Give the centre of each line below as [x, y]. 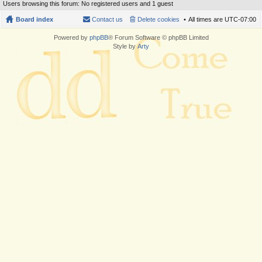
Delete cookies [158, 20]
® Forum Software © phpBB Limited [158, 38]
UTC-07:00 [240, 20]
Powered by [71, 38]
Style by [125, 46]
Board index [35, 20]
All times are [206, 20]
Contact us [107, 20]
